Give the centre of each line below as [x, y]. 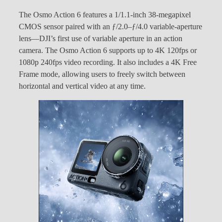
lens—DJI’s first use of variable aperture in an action [101, 38]
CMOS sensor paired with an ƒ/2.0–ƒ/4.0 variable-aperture [111, 27]
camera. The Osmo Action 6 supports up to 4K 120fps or [108, 50]
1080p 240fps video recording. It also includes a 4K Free [108, 62]
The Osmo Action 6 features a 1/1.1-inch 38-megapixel [105, 15]
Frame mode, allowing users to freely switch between [102, 74]
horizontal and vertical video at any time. [82, 86]
